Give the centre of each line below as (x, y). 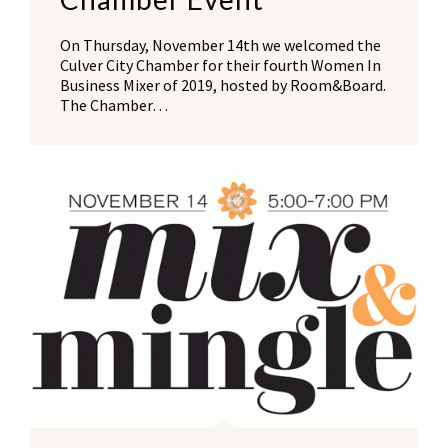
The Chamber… (114, 105)
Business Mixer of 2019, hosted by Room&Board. (223, 85)
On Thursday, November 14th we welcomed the (220, 45)
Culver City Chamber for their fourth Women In (220, 65)
